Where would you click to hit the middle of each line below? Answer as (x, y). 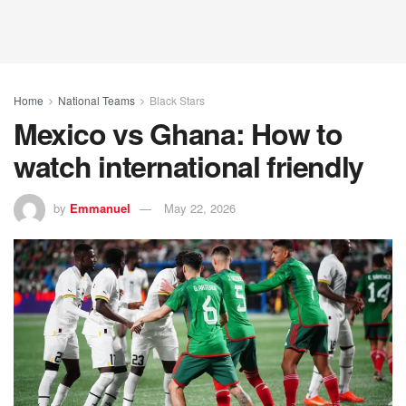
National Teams (97, 100)
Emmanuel (100, 208)
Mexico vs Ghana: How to (178, 133)
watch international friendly (189, 166)
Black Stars (177, 100)
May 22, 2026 (200, 208)
